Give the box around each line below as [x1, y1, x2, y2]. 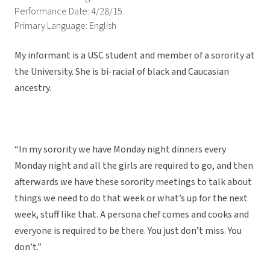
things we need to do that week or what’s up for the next [14, 192, 248, 206]
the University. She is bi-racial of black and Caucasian [14, 65, 229, 79]
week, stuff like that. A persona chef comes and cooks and [14, 208, 249, 222]
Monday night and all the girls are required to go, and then [14, 159, 253, 173]
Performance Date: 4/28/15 [14, 5, 122, 19]
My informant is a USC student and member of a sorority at [14, 49, 255, 63]
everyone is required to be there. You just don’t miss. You [14, 224, 242, 238]
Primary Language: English [14, 19, 116, 33]
